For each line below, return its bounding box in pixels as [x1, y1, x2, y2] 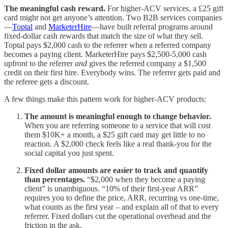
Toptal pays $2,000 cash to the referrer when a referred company [4, 40, 211, 49]
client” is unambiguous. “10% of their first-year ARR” [24, 184, 198, 193]
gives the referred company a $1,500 [87, 59, 206, 68]
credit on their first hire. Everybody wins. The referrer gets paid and [4, 68, 220, 77]
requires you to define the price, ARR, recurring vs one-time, [24, 193, 219, 202]
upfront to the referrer [4, 59, 75, 68]
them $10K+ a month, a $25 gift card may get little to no [24, 130, 205, 139]
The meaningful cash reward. [4, 4, 107, 13]
